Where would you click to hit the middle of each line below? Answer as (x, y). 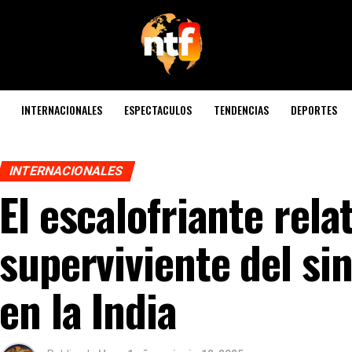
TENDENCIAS (241, 110)
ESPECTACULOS (158, 110)
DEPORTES (314, 110)
